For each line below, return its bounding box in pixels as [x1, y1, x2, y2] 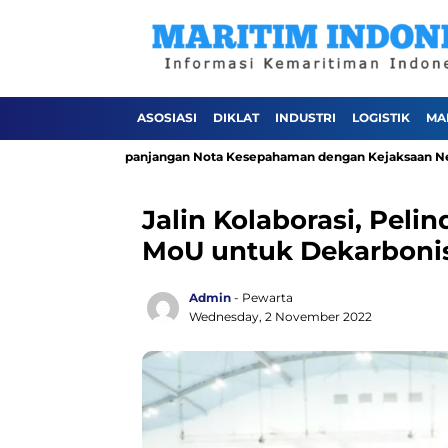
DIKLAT [213, 110, 259, 125]
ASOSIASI [137, 110, 197, 125]
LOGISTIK [352, 110, 410, 125]
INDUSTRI [275, 110, 336, 125]
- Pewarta [234, 290, 293, 305]
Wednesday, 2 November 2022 [189, 309, 372, 324]
